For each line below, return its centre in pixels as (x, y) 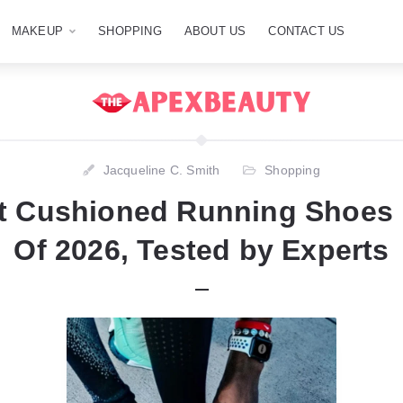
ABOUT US (215, 31)
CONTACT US (307, 31)
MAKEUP (37, 31)
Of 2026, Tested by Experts (201, 250)
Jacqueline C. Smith (161, 170)
